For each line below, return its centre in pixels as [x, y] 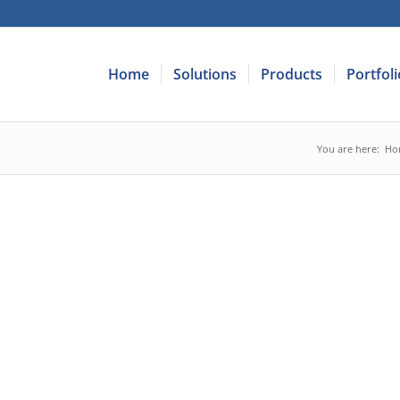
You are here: [348, 148]
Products [291, 74]
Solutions [204, 74]
